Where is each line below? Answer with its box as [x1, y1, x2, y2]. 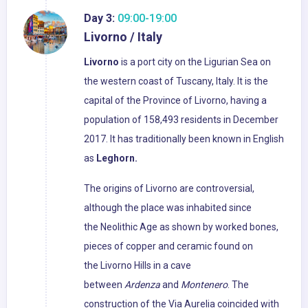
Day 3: [84, 12, 115, 25]
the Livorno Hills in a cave [84, 260, 191, 272]
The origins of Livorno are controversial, [84, 183, 254, 195]
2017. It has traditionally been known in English [84, 133, 284, 145]
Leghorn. [96, 153, 137, 164]
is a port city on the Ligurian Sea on [119, 56, 271, 68]
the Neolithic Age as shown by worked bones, [84, 221, 278, 233]
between [84, 279, 124, 291]
